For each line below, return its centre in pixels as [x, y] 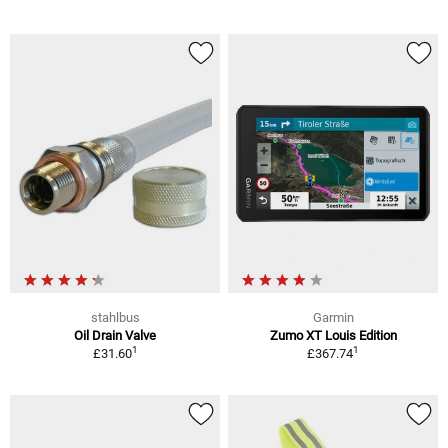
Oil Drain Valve [115, 335]
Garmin [333, 317]
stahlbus [115, 317]
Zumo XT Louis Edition [333, 335]
